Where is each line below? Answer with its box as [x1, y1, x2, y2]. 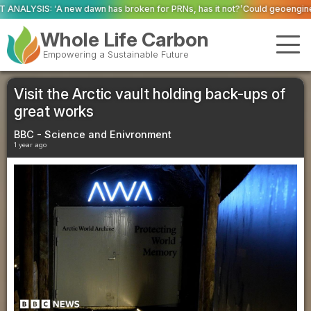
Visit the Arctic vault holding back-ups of [14, 85, 285, 103]
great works [14, 102, 94, 120]
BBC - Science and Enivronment [14, 128, 171, 141]
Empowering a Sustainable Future [42, 49, 189, 60]
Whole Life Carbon [40, 28, 210, 52]
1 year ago [14, 140, 47, 149]
